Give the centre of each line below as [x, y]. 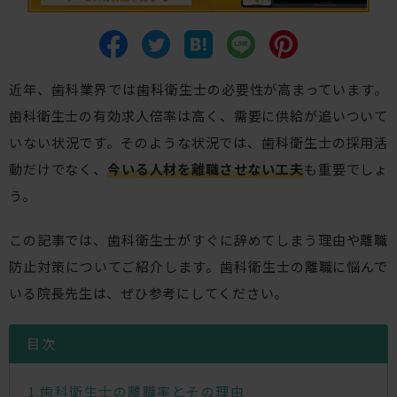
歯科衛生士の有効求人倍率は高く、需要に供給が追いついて [198, 116]
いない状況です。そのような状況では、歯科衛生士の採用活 [198, 143]
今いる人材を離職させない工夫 [206, 169]
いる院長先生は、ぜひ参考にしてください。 [148, 293]
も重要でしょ [346, 169]
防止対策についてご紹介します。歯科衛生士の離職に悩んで [198, 267]
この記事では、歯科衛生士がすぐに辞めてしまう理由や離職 [198, 240]
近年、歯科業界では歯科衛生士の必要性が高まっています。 [198, 90]
